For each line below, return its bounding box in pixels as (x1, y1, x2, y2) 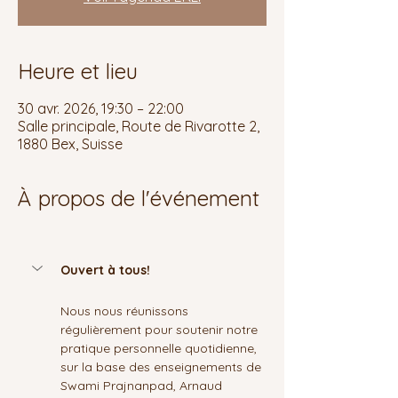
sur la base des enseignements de (60, 359, 265, 375)
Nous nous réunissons (60, 303, 192, 319)
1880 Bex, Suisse (18, 135, 123, 153)
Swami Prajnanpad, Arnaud (60, 378, 226, 394)
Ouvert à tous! (60, 261, 150, 278)
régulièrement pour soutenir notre (60, 322, 261, 338)
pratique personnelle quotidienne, (60, 340, 260, 356)
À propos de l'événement (18, 185, 259, 211)
